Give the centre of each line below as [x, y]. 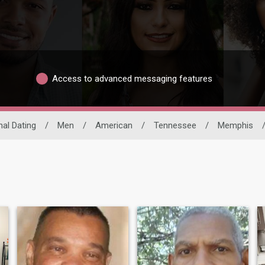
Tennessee [175, 126]
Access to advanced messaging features [132, 78]
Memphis [235, 126]
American [114, 126]
